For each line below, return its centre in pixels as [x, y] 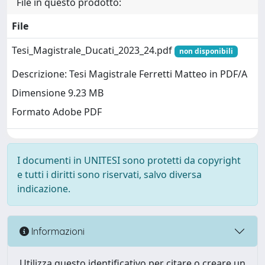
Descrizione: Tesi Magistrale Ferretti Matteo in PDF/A [130, 74]
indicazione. [44, 189]
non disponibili [206, 51]
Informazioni [57, 231]
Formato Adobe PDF [57, 112]
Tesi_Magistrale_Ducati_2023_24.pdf [93, 50]
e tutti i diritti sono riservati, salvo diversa [109, 174]
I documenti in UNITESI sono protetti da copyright [129, 160]
